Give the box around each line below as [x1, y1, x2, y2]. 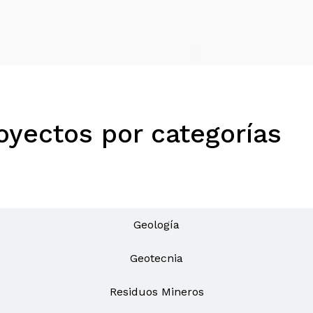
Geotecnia [130, 252, 183, 265]
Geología [133, 218, 180, 232]
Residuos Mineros [109, 285, 204, 299]
